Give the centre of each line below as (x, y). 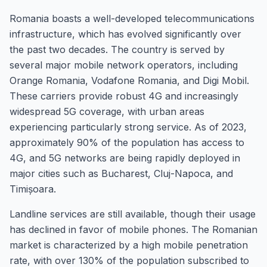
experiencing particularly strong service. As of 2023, (128, 127)
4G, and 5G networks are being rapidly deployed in (125, 158)
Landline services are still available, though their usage (133, 214)
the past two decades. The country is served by (117, 49)
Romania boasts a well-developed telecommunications (132, 18)
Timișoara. (33, 189)
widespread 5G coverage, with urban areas (107, 111)
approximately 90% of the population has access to (127, 142)
